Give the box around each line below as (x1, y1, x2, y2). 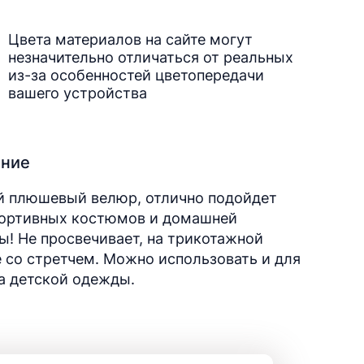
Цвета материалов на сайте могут (8, 31, 253, 48)
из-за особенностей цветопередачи (8, 67, 264, 84)
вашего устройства (8, 84, 147, 102)
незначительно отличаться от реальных (8, 49, 293, 66)
